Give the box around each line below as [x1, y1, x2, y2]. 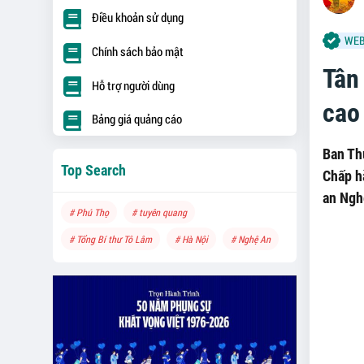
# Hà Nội [174, 232, 208, 245]
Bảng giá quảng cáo [91, 110, 182, 128]
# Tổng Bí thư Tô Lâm [68, 232, 152, 245]
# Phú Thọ [68, 205, 109, 219]
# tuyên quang [131, 205, 187, 219]
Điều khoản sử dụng [91, 9, 184, 26]
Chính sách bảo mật [91, 42, 184, 59]
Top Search [60, 161, 126, 179]
